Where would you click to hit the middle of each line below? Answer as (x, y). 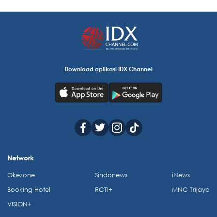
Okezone (21, 175)
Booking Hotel (29, 189)
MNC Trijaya (191, 189)
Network (21, 157)
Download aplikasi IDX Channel (108, 69)
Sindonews (111, 175)
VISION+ (19, 204)
